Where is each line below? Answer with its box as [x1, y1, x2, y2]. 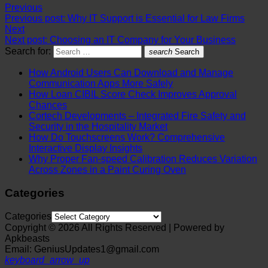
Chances [29, 100, 67, 111]
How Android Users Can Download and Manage [29, 68, 233, 78]
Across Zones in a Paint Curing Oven [29, 165, 186, 175]
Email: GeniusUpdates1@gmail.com [5, 243, 159, 254]
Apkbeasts [5, 233, 50, 243]
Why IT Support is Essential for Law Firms [68, 13, 245, 24]
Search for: [5, 46, 51, 57]
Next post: [5, 35, 47, 45]
